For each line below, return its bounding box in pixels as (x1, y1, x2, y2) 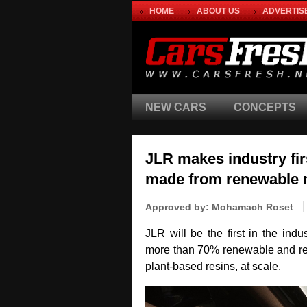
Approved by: (145, 201, 212, 212)
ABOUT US (197, 6, 240, 16)
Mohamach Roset (212, 201, 293, 212)
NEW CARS (145, 101, 206, 113)
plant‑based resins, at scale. (145, 260, 281, 272)
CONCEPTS (234, 101, 296, 113)
